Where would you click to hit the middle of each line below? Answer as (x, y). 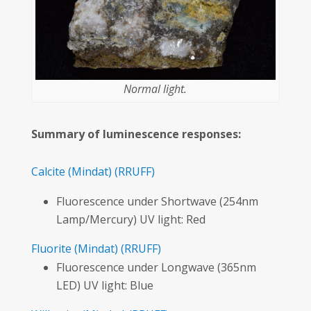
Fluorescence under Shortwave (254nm (157, 201)
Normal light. (155, 89)
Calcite (48, 171)
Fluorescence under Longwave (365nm (156, 267)
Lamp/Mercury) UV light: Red (131, 219)
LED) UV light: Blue (104, 285)
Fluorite (51, 248)
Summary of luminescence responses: (136, 134)
